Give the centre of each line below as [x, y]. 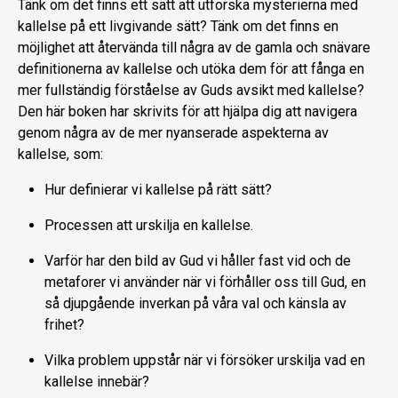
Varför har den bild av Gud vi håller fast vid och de [198, 261]
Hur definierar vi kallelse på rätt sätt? [158, 190]
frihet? [64, 325]
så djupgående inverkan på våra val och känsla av [195, 304]
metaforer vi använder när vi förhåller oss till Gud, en [205, 283]
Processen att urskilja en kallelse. [149, 226]
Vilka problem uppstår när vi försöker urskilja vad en [205, 361]
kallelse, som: [60, 155]
